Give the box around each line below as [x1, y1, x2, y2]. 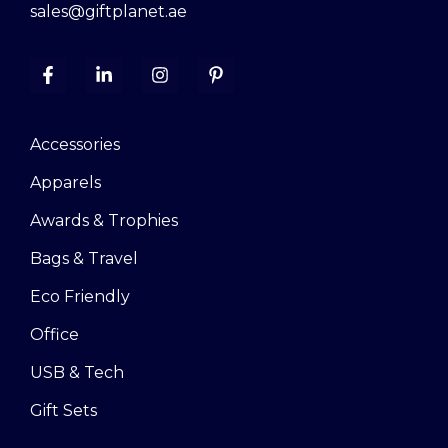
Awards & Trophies [30, 211, 178, 231]
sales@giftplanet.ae [30, 2, 187, 22]
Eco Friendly [30, 287, 130, 307]
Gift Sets [30, 401, 97, 421]
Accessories [30, 135, 120, 155]
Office [30, 325, 79, 345]
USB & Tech [30, 363, 124, 383]
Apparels [30, 173, 101, 193]
